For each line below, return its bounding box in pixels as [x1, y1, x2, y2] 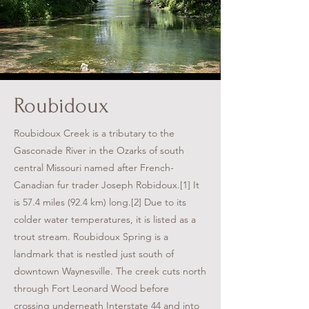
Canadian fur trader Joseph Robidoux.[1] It [14, 179, 199, 192]
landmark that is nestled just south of [14, 248, 174, 261]
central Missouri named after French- [14, 161, 174, 175]
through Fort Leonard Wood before [14, 282, 169, 295]
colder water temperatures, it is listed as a [14, 213, 196, 226]
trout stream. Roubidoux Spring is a [14, 230, 168, 243]
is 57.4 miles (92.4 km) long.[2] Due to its [14, 196, 186, 209]
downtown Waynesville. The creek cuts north [14, 265, 206, 278]
